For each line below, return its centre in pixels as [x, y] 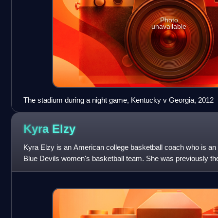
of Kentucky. [43, 170]
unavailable [169, 26]
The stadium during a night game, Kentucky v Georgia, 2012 [118, 100]
